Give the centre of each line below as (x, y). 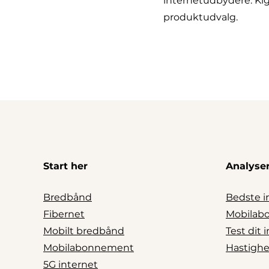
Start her (65, 166)
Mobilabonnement (89, 247)
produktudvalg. (201, 17)
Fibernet (64, 214)
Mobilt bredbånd (84, 231)
